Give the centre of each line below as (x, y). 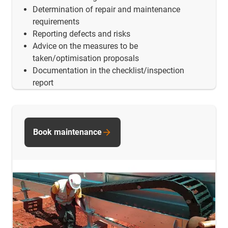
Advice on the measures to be (85, 46)
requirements (56, 22)
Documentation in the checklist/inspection (108, 71)
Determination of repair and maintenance (106, 10)
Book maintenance (67, 132)
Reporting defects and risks (81, 34)
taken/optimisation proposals (86, 59)
